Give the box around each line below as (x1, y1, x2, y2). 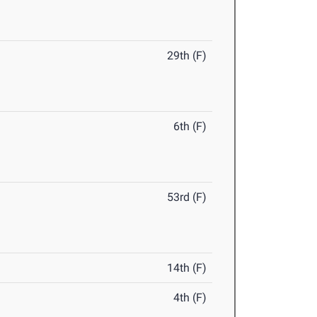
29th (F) (167, 49, 207, 63)
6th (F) (173, 120, 207, 134)
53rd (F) (167, 190, 207, 204)
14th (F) (167, 261, 207, 275)
